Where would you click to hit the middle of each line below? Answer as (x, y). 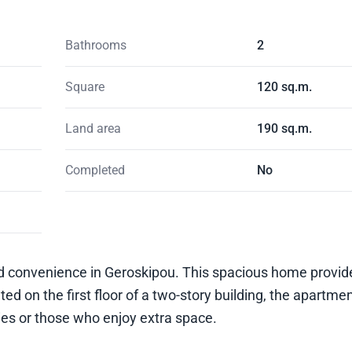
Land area (93, 128)
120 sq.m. (285, 86)
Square (84, 86)
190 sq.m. (285, 128)
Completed (95, 170)
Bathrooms (95, 45)
